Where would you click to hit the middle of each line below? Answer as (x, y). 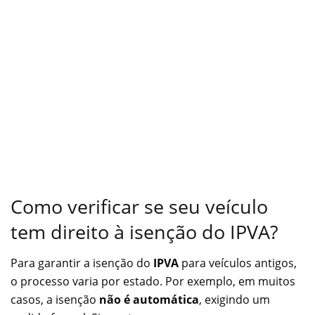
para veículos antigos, (238, 263)
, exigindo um (234, 300)
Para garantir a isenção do (82, 263)
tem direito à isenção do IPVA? (144, 231)
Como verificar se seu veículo (139, 206)
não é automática (149, 300)
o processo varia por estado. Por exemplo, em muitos (153, 282)
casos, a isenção (55, 300)
